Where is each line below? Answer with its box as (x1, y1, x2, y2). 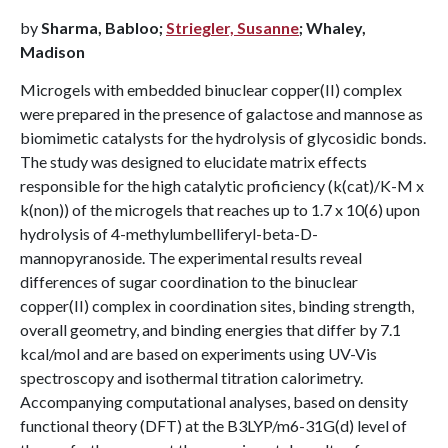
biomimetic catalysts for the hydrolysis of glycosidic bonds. (20, 128, 426, 147)
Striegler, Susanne (166, 18, 299, 37)
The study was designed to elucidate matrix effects (20, 152, 367, 171)
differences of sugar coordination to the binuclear (20, 272, 358, 291)
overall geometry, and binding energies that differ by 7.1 (20, 320, 401, 339)
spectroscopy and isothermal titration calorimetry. (20, 368, 363, 387)
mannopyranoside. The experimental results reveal (20, 248, 362, 267)
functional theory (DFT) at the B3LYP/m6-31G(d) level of (20, 416, 407, 435)
